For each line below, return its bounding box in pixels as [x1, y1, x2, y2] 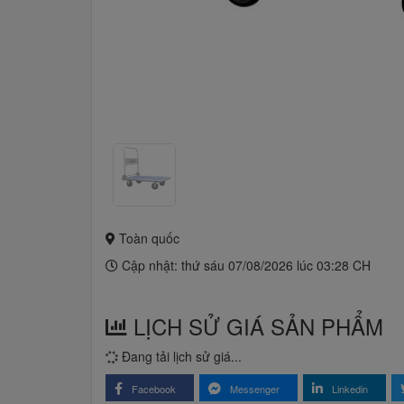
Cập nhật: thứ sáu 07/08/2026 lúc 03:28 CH [118, 256, 371, 274]
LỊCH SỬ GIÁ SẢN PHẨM [127, 310, 383, 342]
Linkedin [332, 381, 368, 396]
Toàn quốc [115, 229, 179, 247]
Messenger [230, 381, 280, 396]
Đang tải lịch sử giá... [118, 347, 242, 365]
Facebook [132, 381, 176, 396]
